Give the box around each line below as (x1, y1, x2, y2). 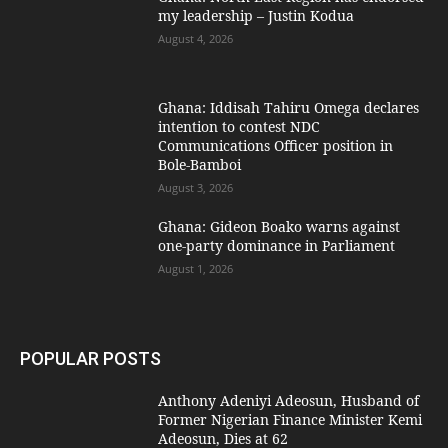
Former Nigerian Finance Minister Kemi (158, 409, 423, 429)
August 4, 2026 (158, 30, 234, 46)
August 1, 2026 (158, 261, 234, 277)
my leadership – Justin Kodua (158, 5, 355, 25)
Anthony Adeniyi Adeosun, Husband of (158, 390, 420, 410)
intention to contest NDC (158, 117, 321, 137)
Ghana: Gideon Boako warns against (158, 217, 401, 237)
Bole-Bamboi (158, 155, 242, 175)
